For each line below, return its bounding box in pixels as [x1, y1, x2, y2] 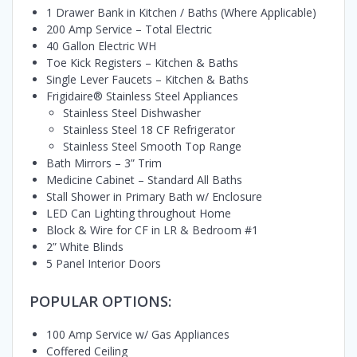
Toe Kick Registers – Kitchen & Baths [46, 54, 238, 70]
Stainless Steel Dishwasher [63, 104, 201, 120]
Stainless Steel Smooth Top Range [63, 138, 241, 154]
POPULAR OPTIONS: [29, 290, 171, 311]
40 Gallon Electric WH [46, 37, 156, 53]
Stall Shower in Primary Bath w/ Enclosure [46, 188, 262, 204]
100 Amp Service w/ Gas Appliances [46, 326, 229, 342]
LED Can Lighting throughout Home [46, 205, 231, 221]
